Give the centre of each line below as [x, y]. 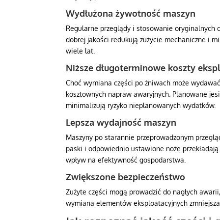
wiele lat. [81, 51]
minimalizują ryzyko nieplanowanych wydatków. [141, 106]
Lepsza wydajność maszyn [121, 123]
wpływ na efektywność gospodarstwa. [126, 160]
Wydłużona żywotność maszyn [131, 14]
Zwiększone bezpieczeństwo [126, 177]
